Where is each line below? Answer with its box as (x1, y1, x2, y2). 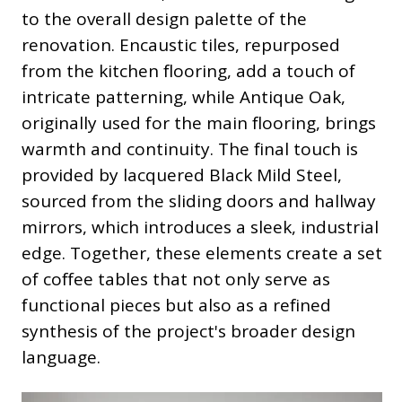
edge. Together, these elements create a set (22, 241, 382, 266)
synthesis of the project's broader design (22, 319, 355, 344)
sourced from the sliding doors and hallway (22, 189, 376, 214)
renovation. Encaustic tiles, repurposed (22, 33, 340, 57)
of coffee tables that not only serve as (22, 267, 330, 292)
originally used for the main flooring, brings (22, 111, 376, 135)
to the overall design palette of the (22, 7, 307, 31)
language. (22, 345, 100, 370)
